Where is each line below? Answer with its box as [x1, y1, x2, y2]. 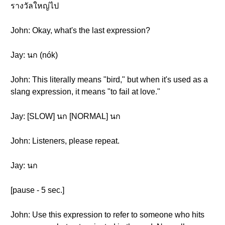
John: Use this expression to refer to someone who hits [11, 210, 204, 219]
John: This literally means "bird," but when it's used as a [11, 75, 208, 84]
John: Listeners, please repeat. [11, 137, 120, 145]
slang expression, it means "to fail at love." [11, 87, 160, 96]
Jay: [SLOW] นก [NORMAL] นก [11, 112, 121, 121]
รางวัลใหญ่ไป [11, 2, 59, 10]
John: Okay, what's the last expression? [11, 26, 150, 35]
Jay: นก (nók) [11, 51, 58, 59]
